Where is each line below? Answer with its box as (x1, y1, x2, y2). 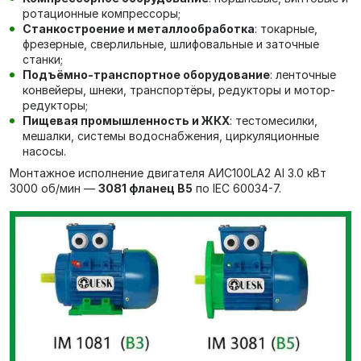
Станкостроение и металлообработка (23, 21, 255, 35)
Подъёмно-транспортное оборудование (23, 67, 270, 81)
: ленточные (270, 67, 336, 81)
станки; (23, 52, 63, 66)
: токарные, (255, 21, 317, 35)
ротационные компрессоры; (23, 6, 180, 20)
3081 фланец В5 (98, 180, 193, 195)
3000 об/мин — (10, 180, 98, 195)
